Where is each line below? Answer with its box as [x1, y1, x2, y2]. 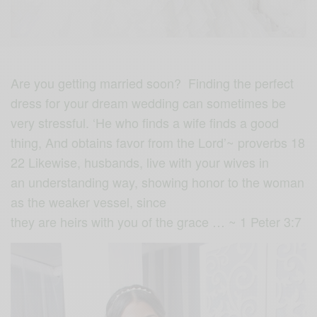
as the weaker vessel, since [11, 192, 167, 211]
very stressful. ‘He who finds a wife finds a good [11, 113, 279, 132]
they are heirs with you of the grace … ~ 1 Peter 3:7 [11, 212, 302, 231]
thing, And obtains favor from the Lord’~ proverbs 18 [11, 132, 306, 151]
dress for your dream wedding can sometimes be [11, 93, 287, 112]
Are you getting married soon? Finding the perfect [11, 73, 294, 92]
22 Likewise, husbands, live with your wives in [11, 152, 270, 171]
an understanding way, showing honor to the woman [11, 172, 305, 191]
